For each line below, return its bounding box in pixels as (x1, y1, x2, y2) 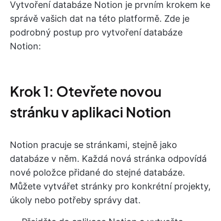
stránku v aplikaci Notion (10, 103, 171, 121)
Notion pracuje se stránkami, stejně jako (10, 140, 177, 150)
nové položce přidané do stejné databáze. (10, 167, 185, 178)
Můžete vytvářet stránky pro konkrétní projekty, (10, 181, 211, 192)
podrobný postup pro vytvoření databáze (10, 27, 183, 38)
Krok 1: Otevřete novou (10, 82, 161, 100)
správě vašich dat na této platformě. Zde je (10, 13, 189, 24)
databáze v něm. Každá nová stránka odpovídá (10, 153, 207, 164)
